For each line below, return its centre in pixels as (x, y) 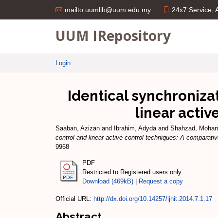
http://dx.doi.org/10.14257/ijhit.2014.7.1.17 (153, 199)
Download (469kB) (108, 181)
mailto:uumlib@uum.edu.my (108, 10)
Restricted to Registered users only (132, 172)
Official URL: (74, 199)
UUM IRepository (113, 35)
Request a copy (161, 181)
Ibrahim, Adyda (135, 128)
